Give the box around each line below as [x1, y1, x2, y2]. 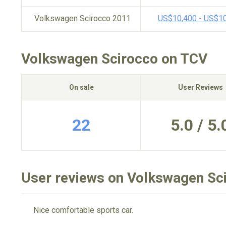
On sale [69, 83, 94, 91]
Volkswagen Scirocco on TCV [21, 50, 207, 67]
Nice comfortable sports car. [33, 205, 133, 215]
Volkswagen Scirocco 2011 [34, 14, 131, 23]
